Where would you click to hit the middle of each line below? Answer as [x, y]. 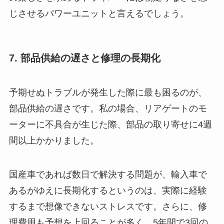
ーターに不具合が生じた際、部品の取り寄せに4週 [110, 124]
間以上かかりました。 [54, 140]
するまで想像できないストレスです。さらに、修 [108, 206]
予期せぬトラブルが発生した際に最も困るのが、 [108, 92]
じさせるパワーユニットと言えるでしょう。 [99, 14]
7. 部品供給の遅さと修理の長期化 [84, 58]
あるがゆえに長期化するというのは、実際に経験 [108, 190]
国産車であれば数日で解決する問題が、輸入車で [108, 174]
